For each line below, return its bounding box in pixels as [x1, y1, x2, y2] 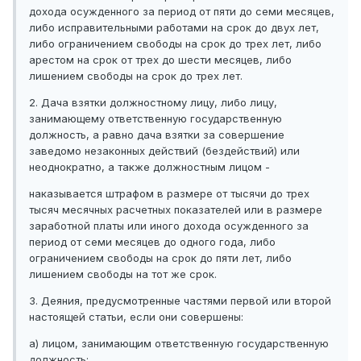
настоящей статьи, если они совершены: [29, 310, 243, 324]
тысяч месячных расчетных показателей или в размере [29, 203, 322, 217]
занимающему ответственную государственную [29, 112, 282, 126]
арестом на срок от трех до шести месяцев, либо [29, 53, 292, 67]
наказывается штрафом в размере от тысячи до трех [29, 187, 309, 201]
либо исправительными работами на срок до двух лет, [29, 21, 319, 35]
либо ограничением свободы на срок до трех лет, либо [29, 37, 322, 51]
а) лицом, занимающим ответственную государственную [29, 337, 329, 351]
